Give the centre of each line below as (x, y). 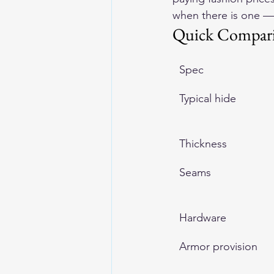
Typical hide (208, 98)
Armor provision (218, 246)
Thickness (203, 144)
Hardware (203, 218)
